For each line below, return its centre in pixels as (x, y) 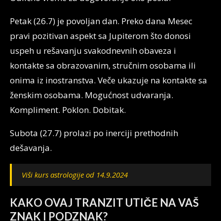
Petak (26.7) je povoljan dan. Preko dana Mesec (101, 21)
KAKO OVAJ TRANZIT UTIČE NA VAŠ (104, 203)
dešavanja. (31, 148)
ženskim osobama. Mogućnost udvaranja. (92, 95)
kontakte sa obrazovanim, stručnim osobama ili (103, 65)
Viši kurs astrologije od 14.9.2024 (75, 175)
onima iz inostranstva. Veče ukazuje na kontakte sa (109, 80)
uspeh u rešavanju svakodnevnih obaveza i (93, 51)
